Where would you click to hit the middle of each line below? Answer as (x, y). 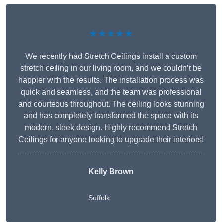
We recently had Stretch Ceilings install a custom (111, 56)
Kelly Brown (111, 172)
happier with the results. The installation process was (111, 80)
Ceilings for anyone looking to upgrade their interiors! (111, 140)
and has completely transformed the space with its (111, 116)
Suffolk (99, 198)
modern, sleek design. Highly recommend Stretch (111, 128)
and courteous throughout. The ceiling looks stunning (111, 104)
